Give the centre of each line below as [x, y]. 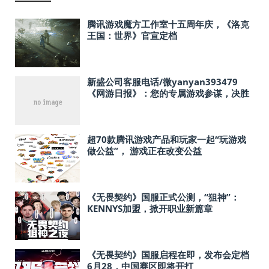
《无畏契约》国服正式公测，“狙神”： [163, 197]
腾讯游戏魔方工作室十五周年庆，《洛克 [168, 24]
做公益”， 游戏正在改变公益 [144, 151]
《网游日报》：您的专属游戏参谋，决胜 [168, 93]
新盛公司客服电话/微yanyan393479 [162, 82]
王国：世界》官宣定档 [132, 35]
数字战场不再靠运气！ [132, 104]
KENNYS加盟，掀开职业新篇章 [150, 208]
